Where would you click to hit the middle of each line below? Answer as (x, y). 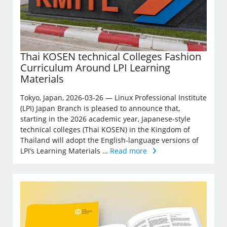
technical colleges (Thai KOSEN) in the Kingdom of (105, 129)
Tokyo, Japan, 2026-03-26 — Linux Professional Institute (113, 97)
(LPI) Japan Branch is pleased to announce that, (100, 108)
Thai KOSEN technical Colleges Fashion (111, 56)
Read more (128, 150)
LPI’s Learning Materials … (65, 150)
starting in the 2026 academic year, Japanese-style (105, 119)
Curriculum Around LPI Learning (95, 67)
